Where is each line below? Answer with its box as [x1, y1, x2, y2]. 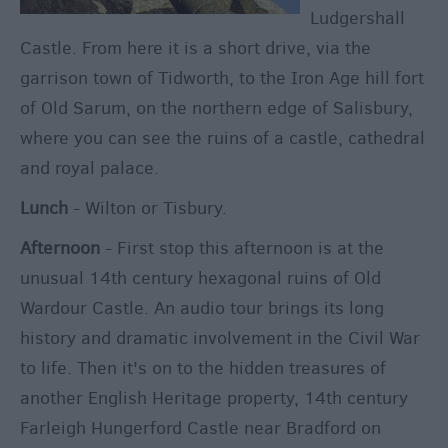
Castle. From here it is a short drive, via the [20, 36, 371, 61]
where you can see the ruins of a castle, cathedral [20, 126, 425, 151]
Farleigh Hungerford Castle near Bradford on [20, 416, 381, 441]
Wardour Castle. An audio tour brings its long [20, 296, 384, 321]
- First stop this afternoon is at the [105, 236, 384, 261]
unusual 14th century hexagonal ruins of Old [20, 266, 381, 291]
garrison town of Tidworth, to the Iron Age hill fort [20, 66, 424, 91]
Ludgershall [310, 6, 405, 31]
